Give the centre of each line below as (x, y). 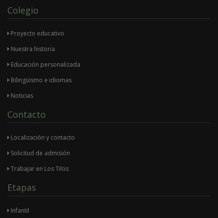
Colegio (23, 10)
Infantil (19, 211)
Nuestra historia (32, 49)
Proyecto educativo (37, 34)
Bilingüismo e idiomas (40, 80)
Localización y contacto (42, 138)
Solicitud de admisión (40, 153)
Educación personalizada (45, 65)
